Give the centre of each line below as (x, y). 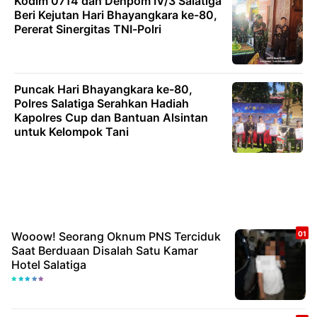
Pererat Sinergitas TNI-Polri (88, 29)
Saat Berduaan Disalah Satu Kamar (105, 251)
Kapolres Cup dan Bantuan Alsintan (111, 118)
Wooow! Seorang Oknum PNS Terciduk (116, 237)
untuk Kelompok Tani (71, 132)
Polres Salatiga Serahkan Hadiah (102, 104)
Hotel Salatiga (49, 265)
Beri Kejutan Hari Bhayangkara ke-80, (116, 15)
